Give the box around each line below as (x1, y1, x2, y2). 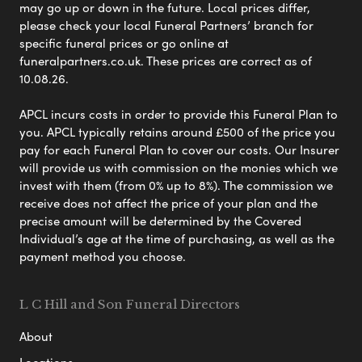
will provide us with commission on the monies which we (19, 158, 338, 177)
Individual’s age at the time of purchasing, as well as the (19, 229, 335, 248)
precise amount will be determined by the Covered (19, 212, 301, 230)
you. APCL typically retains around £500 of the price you (19, 123, 335, 141)
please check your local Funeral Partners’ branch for (19, 16, 314, 35)
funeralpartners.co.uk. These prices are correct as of (19, 52, 312, 70)
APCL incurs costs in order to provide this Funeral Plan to (19, 105, 338, 124)
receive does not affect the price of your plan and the (19, 194, 318, 213)
